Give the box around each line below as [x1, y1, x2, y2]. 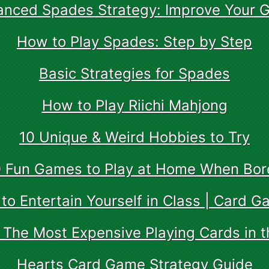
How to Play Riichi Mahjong [41, 97, 228, 114]
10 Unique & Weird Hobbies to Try [19, 128, 250, 146]
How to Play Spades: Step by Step [17, 33, 252, 50]
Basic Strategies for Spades [39, 65, 230, 82]
